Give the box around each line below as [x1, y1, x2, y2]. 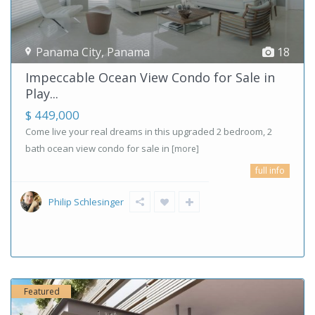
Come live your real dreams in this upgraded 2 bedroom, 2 [25, 124, 272, 138]
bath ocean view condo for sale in [25, 141, 172, 155]
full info [255, 164, 285, 176]
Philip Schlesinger [49, 195, 124, 208]
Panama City [36, 44, 101, 60]
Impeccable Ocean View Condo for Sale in [25, 68, 275, 86]
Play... [25, 84, 58, 102]
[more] [172, 142, 199, 155]
